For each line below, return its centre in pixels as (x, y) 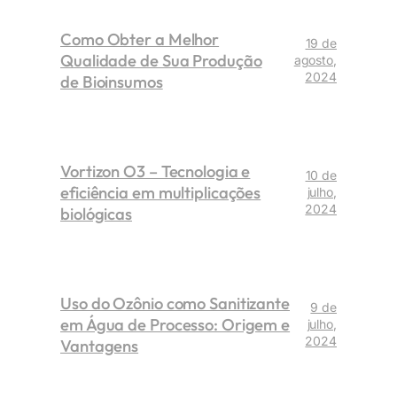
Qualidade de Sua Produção (161, 60)
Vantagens (100, 345)
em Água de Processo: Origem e (175, 324)
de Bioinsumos (112, 81)
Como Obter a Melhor (140, 39)
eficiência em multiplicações (161, 192)
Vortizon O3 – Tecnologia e (156, 171)
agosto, (315, 60)
